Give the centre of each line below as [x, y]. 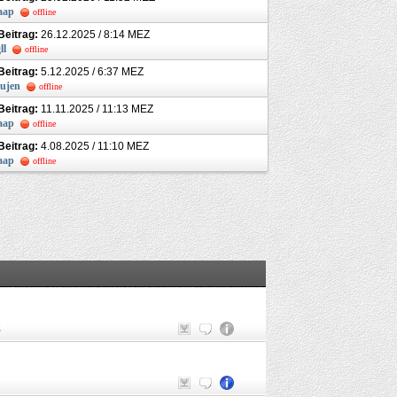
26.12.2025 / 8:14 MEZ [94, 34]
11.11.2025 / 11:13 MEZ [96, 109]
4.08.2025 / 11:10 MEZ [93, 146]
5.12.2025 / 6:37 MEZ [91, 71]
